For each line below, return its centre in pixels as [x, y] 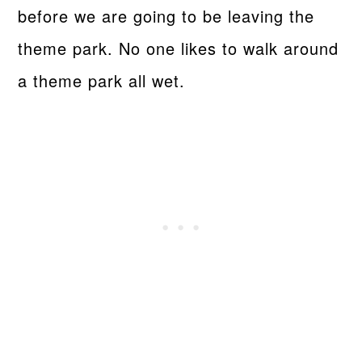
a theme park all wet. [102, 80]
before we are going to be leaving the [166, 15]
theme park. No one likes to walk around [179, 48]
